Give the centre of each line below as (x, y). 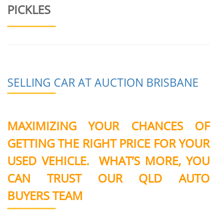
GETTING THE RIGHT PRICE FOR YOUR (108, 143)
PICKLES (29, 10)
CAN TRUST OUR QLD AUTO (108, 178)
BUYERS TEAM (45, 195)
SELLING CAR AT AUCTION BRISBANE (103, 83)
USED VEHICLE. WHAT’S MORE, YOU (108, 160)
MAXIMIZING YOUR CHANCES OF (108, 125)
